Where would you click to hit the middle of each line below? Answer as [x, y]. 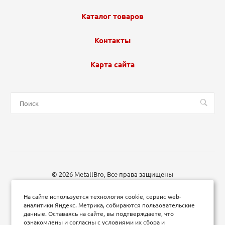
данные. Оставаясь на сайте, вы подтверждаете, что [99, 214]
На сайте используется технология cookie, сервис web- [103, 197]
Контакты [113, 41]
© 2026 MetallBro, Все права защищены [113, 175]
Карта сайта [113, 65]
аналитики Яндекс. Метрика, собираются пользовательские [109, 205]
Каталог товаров [113, 17]
